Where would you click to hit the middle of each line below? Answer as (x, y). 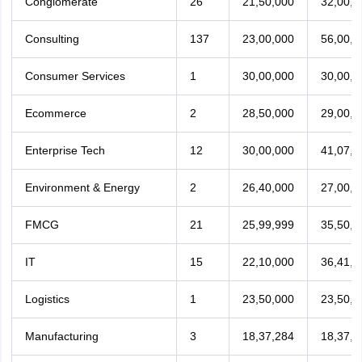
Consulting (52, 39)
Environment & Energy (82, 187)
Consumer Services (75, 76)
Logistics (47, 299)
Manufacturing (61, 336)
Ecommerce (55, 113)
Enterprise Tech (65, 150)
